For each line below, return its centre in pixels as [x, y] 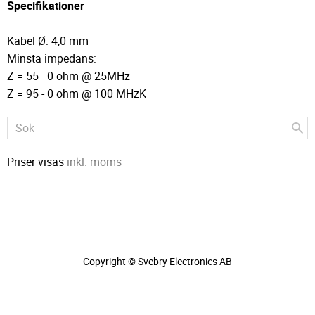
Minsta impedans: [52, 59]
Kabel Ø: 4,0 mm [48, 41]
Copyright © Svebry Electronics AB [157, 261]
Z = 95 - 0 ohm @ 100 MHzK [77, 94]
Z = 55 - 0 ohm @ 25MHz [69, 76]
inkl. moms [94, 162]
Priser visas [37, 162]
